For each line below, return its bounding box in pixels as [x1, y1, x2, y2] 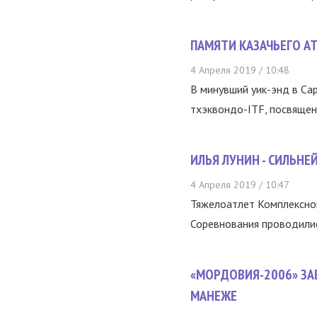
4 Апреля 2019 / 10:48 [190, 64, 289, 76]
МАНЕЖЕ [190, 287, 237, 305]
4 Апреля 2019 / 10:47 [190, 178, 289, 191]
